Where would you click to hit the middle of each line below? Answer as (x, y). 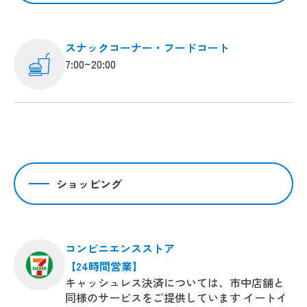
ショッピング (89, 183)
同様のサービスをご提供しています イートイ (176, 297)
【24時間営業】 (104, 266)
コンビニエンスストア (120, 248)
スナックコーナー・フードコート (147, 47)
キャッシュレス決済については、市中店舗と (175, 282)
